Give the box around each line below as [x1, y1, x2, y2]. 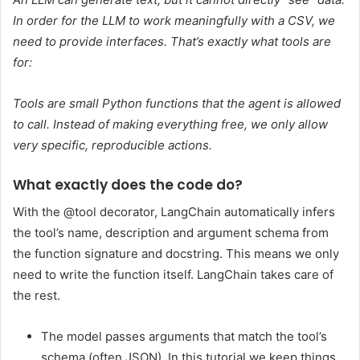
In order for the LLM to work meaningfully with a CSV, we [13, 13, 335, 29]
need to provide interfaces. [13, 34, 167, 50]
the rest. [13, 287, 60, 303]
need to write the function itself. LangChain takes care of [13, 266, 333, 282]
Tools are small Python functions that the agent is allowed [13, 96, 341, 112]
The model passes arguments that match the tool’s [41, 328, 327, 344]
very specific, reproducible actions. [13, 137, 212, 153]
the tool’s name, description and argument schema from [13, 224, 329, 240]
